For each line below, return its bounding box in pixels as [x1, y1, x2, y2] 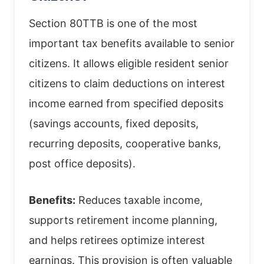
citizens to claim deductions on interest [29, 77, 225, 90]
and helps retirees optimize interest [29, 233, 205, 246]
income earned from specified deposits [29, 97, 223, 110]
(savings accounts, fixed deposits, [29, 117, 199, 130]
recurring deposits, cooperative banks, [29, 137, 221, 150]
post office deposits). [29, 157, 136, 170]
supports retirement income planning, [29, 213, 217, 226]
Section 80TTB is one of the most [29, 16, 197, 29]
